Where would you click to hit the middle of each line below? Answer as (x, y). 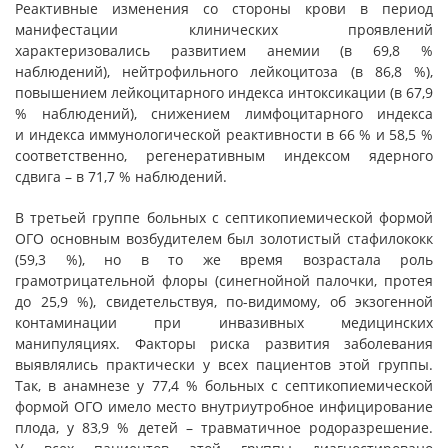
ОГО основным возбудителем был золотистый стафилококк (224, 238)
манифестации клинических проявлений (224, 29)
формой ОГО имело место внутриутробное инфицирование (224, 406)
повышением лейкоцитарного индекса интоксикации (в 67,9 (224, 92)
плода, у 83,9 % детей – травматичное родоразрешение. (224, 427)
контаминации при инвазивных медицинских (224, 322)
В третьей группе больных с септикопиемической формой (224, 217)
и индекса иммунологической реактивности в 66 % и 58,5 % (224, 134)
